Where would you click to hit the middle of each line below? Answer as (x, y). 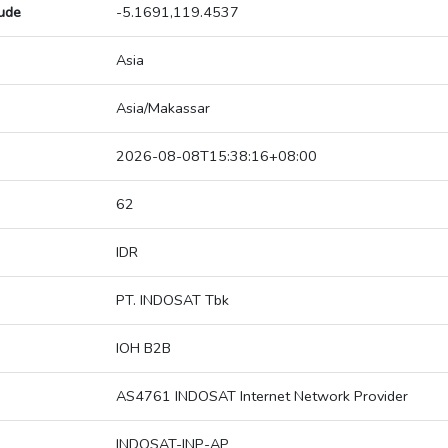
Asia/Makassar (163, 108)
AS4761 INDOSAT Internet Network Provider (262, 396)
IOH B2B (143, 348)
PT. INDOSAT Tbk (172, 300)
